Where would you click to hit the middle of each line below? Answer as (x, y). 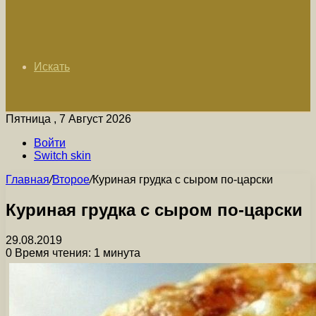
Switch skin (62, 156)
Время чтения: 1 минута (76, 253)
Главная (28, 180)
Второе (71, 180)
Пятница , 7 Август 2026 (68, 119)
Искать (52, 67)
